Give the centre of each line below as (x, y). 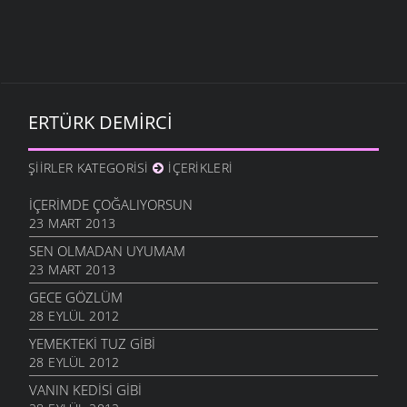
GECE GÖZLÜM (76, 298)
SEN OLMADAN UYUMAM (107, 251)
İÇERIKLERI (199, 168)
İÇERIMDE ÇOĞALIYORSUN (111, 205)
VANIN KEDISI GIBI (85, 390)
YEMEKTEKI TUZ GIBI (92, 344)
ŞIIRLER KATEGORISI (91, 168)
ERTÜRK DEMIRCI (100, 123)
